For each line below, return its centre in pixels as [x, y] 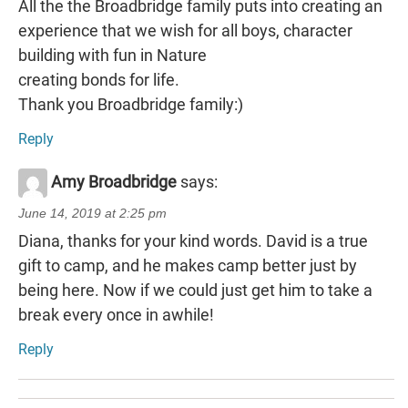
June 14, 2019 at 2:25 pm [92, 213]
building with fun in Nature [112, 55]
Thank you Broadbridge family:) [131, 104]
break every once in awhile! [116, 314]
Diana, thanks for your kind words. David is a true [193, 240]
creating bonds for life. [99, 79]
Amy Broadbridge [114, 181]
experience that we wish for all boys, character [185, 30]
